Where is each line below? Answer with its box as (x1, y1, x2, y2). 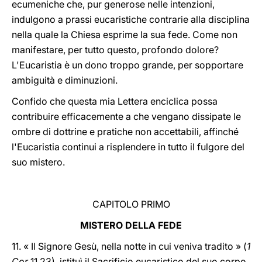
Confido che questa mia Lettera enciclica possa (12, 95, 218, 107)
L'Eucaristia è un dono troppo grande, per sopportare (12, 59, 243, 71)
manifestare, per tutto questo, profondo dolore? (12, 44, 219, 56)
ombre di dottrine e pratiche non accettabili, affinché (12, 126, 239, 137)
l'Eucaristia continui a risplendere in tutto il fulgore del (12, 141, 244, 153)
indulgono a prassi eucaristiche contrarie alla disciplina (12, 13, 250, 25)
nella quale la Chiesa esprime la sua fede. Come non (12, 29, 237, 40)
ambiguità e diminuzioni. (12, 74, 122, 86)
